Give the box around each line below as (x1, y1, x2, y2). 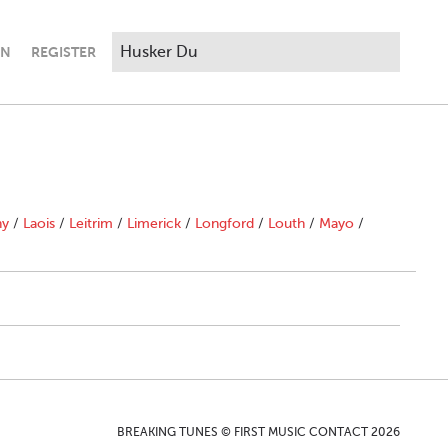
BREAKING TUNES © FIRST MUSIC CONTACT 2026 (117, 425, 400, 439)
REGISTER (31, 43, 96, 60)
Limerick (127, 216, 181, 231)
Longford (195, 216, 254, 231)
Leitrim (69, 216, 113, 231)
